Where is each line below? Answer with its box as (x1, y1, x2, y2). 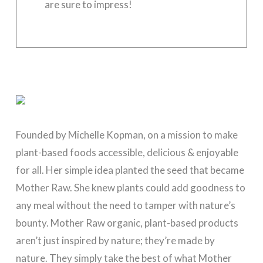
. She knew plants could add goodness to (69, 181, 245, 194)
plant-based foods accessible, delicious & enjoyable (15, 146, 238, 159)
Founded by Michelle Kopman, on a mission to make (15, 128, 238, 141)
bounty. (15, 216, 50, 229)
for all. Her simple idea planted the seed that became (15, 163, 244, 176)
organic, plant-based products (104, 216, 238, 229)
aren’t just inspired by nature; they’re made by (15, 234, 215, 247)
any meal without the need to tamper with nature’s (15, 198, 235, 211)
